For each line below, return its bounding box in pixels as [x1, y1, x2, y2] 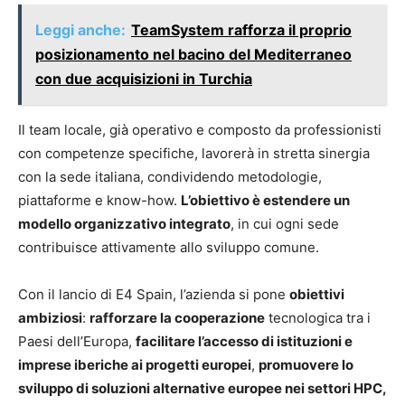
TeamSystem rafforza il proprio [131, 20, 352, 39]
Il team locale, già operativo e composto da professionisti [18, 120, 381, 138]
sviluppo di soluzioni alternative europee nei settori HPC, [18, 379, 386, 397]
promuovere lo [259, 355, 353, 373]
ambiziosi [18, 308, 82, 326]
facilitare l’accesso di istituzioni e [136, 332, 353, 350]
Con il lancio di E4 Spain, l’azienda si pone [18, 285, 289, 303]
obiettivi [289, 285, 344, 303]
